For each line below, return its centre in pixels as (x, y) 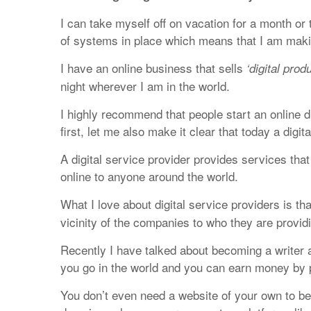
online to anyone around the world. (149, 176)
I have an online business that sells (153, 68)
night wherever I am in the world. (145, 86)
